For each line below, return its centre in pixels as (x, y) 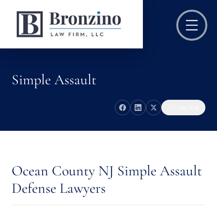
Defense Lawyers (59, 188)
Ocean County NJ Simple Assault (107, 171)
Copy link (186, 108)
